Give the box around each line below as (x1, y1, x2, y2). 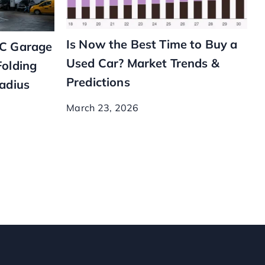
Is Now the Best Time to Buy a (66, 36, 238, 51)
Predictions (66, 74, 130, 89)
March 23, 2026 (66, 101, 139, 114)
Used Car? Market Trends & (66, 55, 219, 70)
